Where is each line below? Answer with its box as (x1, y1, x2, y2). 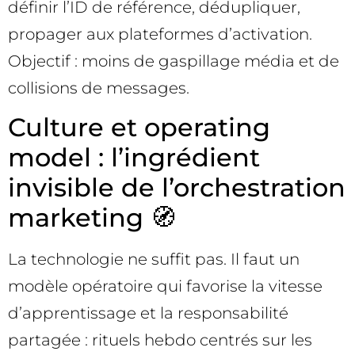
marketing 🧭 (8, 202, 176, 234)
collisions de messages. (8, 78, 189, 97)
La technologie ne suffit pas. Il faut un (8, 250, 300, 269)
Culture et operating (8, 112, 270, 143)
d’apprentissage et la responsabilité (8, 303, 288, 323)
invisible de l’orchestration (8, 172, 345, 204)
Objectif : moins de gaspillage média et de (8, 51, 339, 71)
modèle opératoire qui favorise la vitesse (8, 277, 323, 296)
